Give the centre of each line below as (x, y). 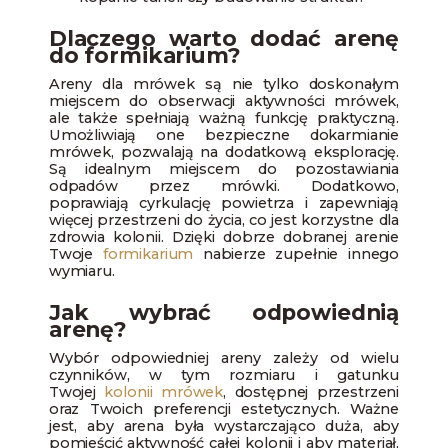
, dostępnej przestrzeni (311, 392)
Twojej (76, 392)
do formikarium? (144, 55)
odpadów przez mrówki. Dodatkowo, (224, 186)
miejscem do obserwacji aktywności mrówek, (224, 101)
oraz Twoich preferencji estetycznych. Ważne (224, 409)
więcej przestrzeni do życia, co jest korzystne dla (224, 220)
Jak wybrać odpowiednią (224, 312)
